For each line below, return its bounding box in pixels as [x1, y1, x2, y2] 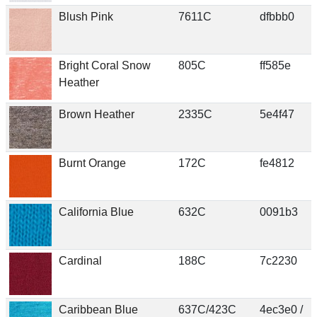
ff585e [259, 59, 291, 71]
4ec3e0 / [259, 303, 303, 316]
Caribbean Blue [58, 303, 138, 316]
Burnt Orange [58, 156, 126, 169]
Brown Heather [58, 108, 134, 120]
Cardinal [58, 254, 102, 267]
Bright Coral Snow [58, 59, 151, 71]
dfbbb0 [259, 10, 294, 23]
